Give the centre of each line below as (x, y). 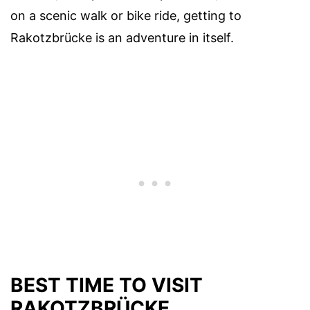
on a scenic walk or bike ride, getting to (126, 16)
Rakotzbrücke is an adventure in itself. (122, 38)
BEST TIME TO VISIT (107, 285)
